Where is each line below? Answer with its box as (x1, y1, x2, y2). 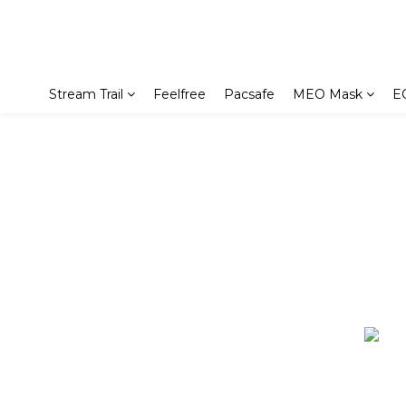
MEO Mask (293, 86, 362, 102)
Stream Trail (49, 86, 123, 102)
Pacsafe (224, 86, 275, 102)
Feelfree (153, 86, 206, 102)
